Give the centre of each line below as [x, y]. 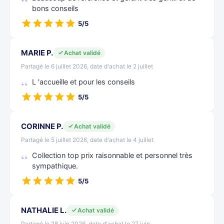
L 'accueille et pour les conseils [83, 82]
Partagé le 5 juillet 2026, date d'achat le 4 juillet [87, 140]
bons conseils [55, 8]
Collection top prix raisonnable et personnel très [112, 155]
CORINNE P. [42, 126]
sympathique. [55, 166]
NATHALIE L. [44, 210]
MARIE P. [37, 53]
